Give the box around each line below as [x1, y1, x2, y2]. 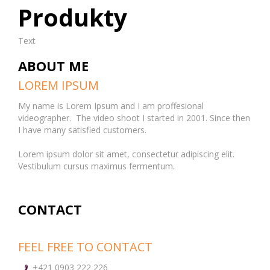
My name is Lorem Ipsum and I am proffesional [18, 100, 204, 111]
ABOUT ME [18, 57, 89, 75]
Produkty [18, 1, 127, 33]
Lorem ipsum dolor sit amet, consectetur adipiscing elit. [18, 148, 234, 160]
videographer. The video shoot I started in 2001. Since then [18, 112, 250, 124]
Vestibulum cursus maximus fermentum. [18, 160, 175, 172]
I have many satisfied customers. [18, 124, 146, 136]
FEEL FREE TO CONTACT [18, 239, 152, 255]
